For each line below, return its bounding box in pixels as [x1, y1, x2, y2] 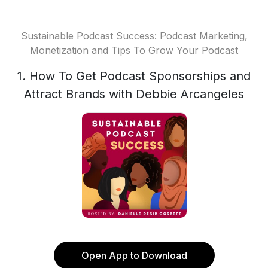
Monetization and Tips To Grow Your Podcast [30, 44, 238, 56]
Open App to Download [81, 249, 187, 261]
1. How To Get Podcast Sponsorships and [17, 69, 251, 83]
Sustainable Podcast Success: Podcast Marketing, [20, 30, 248, 42]
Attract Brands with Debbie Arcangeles [24, 87, 244, 101]
